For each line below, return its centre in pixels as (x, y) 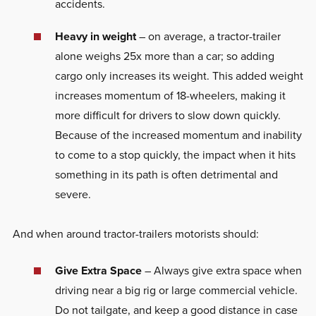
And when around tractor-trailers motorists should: (135, 233)
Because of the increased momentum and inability (178, 135)
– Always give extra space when (223, 270)
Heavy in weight (95, 36)
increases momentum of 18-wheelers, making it (170, 95)
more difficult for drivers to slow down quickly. (168, 115)
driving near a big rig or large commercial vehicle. (176, 290)
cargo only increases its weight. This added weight (179, 75)
